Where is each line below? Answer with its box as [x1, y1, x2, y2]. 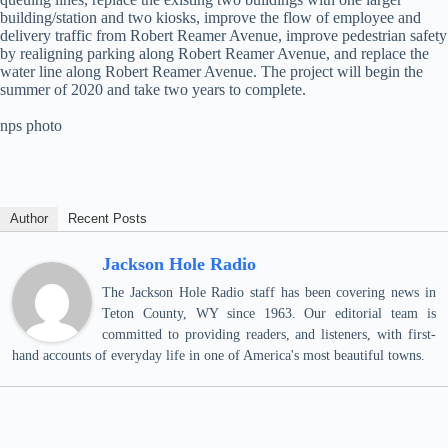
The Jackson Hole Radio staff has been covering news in [102, 285, 436, 300]
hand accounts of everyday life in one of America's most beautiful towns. [12, 348, 425, 363]
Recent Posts [68, 211, 147, 226]
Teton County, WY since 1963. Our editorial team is [102, 306, 436, 321]
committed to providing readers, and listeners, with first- [102, 327, 436, 342]
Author [10, 211, 48, 226]
